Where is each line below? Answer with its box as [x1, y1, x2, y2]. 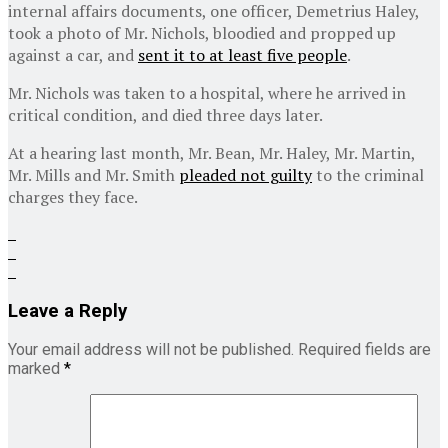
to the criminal [312, 163, 424, 186]
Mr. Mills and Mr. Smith [8, 163, 179, 186]
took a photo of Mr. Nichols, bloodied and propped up [8, 21, 396, 44]
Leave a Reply [8, 299, 127, 322]
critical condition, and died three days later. [8, 103, 323, 126]
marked [8, 359, 64, 379]
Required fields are [298, 340, 431, 360]
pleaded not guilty [179, 163, 312, 186]
